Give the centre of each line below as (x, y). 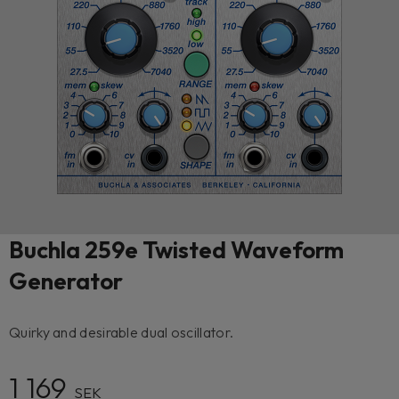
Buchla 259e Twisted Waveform (176, 250)
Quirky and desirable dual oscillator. (122, 333)
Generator (66, 281)
